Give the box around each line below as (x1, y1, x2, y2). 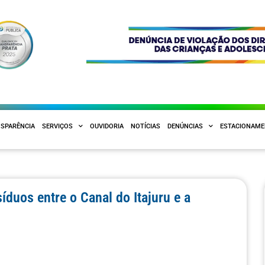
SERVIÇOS (42, 122, 73, 130)
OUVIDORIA (90, 122, 124, 130)
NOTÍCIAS (131, 122, 160, 130)
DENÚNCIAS (167, 122, 203, 130)
